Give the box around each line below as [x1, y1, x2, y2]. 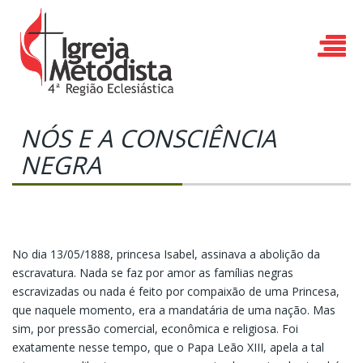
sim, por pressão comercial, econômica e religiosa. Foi [12, 321, 298, 337]
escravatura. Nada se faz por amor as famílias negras [12, 265, 293, 281]
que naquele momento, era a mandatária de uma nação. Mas [12, 302, 335, 318]
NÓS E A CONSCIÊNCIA [20, 122, 276, 156]
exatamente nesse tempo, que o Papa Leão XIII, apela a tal [12, 340, 324, 356]
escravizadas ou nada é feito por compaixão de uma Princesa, [12, 284, 340, 300]
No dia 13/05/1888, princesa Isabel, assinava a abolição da [12, 246, 320, 263]
